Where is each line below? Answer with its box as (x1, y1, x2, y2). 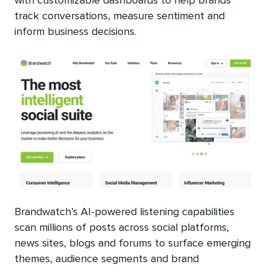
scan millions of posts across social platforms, (14, 222, 229, 234)
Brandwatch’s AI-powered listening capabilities (14, 207, 234, 218)
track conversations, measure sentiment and (14, 11, 225, 22)
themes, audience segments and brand (14, 254, 199, 265)
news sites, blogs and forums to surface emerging (14, 238, 251, 250)
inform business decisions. (14, 27, 136, 38)
